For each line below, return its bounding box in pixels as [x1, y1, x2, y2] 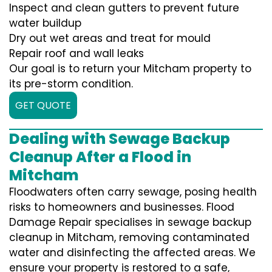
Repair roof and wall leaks [9, 46, 144, 61]
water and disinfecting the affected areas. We [9, 245, 256, 260]
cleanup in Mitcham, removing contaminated [9, 230, 250, 245]
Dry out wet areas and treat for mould [9, 31, 211, 46]
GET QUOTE [15, 98, 71, 113]
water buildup [9, 16, 81, 31]
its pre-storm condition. [9, 76, 133, 92]
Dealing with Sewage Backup [9, 129, 230, 149]
